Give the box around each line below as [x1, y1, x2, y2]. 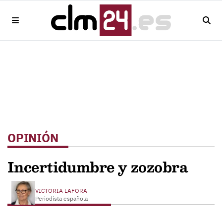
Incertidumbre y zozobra [7, 155, 188, 178]
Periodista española [35, 195, 88, 202]
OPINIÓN [7, 130, 58, 146]
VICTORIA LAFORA [35, 187, 89, 194]
